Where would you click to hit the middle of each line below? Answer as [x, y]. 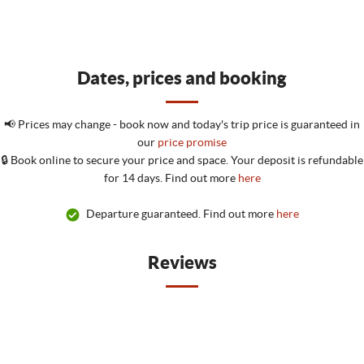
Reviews [182, 262]
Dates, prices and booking [182, 78]
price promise [192, 142]
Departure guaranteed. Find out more [181, 214]
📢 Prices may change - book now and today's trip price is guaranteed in [182, 124]
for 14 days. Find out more [171, 178]
